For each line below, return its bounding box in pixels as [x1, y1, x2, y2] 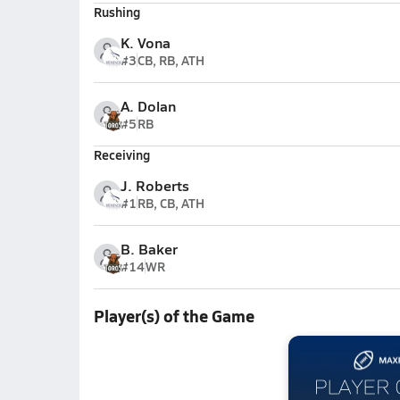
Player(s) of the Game [93, 304, 254, 327]
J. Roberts [120, 175, 189, 196]
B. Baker [120, 238, 178, 259]
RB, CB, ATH [137, 194, 204, 212]
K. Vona [120, 32, 171, 53]
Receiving [93, 146, 150, 163]
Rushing [93, 3, 140, 21]
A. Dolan [120, 96, 176, 116]
